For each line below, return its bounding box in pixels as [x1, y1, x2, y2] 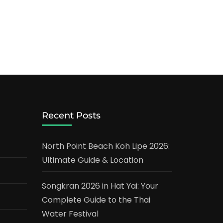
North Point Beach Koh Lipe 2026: [41, 140, 170, 152]
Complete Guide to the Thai [41, 194, 150, 206]
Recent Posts [41, 110, 101, 121]
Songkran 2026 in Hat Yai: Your [41, 180, 158, 192]
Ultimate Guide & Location [41, 154, 143, 166]
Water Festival [41, 208, 99, 220]
